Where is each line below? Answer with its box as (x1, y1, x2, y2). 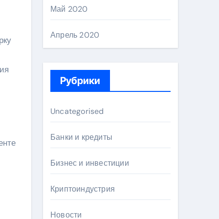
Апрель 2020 (50, 30, 100, 40)
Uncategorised (50, 106, 104, 116)
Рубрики (60, 75, 100, 87)
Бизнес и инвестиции (50, 158, 129, 168)
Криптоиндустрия (50, 184, 115, 194)
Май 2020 (50, 4, 88, 14)
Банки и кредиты (50, 132, 112, 142)
